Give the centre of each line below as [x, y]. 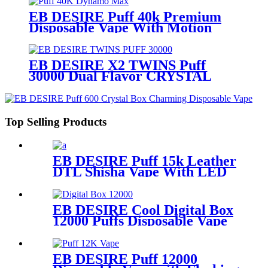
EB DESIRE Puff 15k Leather [144, 161]
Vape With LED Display [103, 87]
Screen [74, 182]
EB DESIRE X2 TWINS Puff [117, 66]
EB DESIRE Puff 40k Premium [125, 16]
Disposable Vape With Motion [120, 27]
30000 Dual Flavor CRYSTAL [120, 76]
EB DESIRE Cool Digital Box [143, 210]
